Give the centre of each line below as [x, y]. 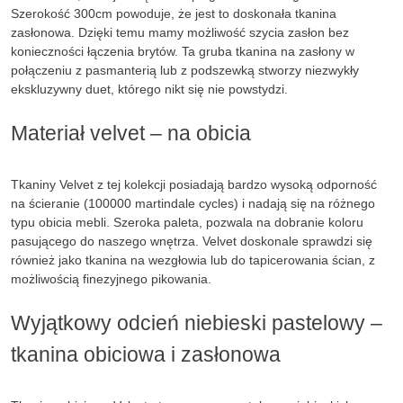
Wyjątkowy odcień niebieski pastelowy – [197, 323]
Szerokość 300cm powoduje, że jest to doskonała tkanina [174, 13]
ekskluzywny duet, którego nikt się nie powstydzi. [149, 89]
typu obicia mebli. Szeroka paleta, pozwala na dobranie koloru [187, 222]
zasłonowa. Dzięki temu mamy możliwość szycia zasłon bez [180, 32]
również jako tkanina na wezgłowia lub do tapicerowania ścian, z [193, 260]
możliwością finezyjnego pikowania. [111, 279]
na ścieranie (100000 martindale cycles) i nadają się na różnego [193, 203]
